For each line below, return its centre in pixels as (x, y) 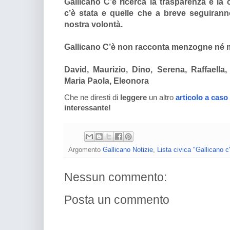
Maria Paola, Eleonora (107, 81)
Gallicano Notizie (128, 149)
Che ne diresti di (92, 98)
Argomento (85, 149)
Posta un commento (117, 200)
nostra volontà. (93, 24)
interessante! (88, 108)
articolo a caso (202, 98)
